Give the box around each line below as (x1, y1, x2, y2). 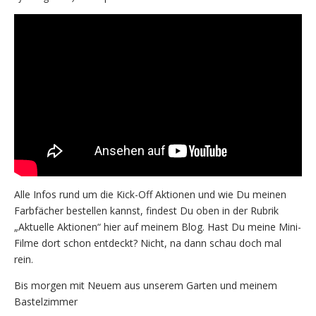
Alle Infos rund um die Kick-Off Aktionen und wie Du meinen (14, 187, 286, 201)
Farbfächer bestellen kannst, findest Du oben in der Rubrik (14, 203, 279, 217)
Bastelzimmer (14, 294, 78, 308)
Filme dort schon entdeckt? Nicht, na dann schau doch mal (14, 236, 281, 250)
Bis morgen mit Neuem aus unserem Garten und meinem (14, 278, 277, 292)
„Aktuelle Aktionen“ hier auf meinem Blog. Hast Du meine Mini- (14, 219, 301, 233)
